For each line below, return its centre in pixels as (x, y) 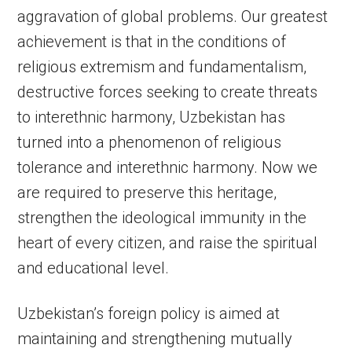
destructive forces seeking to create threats (168, 92)
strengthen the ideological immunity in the (162, 218)
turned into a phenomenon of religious (150, 142)
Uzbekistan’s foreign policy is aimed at (149, 313)
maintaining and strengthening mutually (155, 339)
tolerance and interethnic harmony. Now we (168, 167)
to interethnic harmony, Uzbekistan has (152, 117)
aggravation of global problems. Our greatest (173, 16)
